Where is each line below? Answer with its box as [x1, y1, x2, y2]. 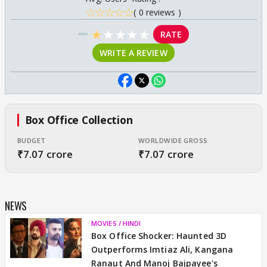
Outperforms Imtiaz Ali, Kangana [91, 243, 234, 255]
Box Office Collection [24, 113, 133, 127]
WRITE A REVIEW [100, 47, 167, 58]
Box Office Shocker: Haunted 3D [91, 229, 227, 241]
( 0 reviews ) [133, 7, 181, 18]
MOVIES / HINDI [91, 218, 141, 228]
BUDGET [17, 135, 46, 145]
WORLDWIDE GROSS [138, 135, 208, 145]
